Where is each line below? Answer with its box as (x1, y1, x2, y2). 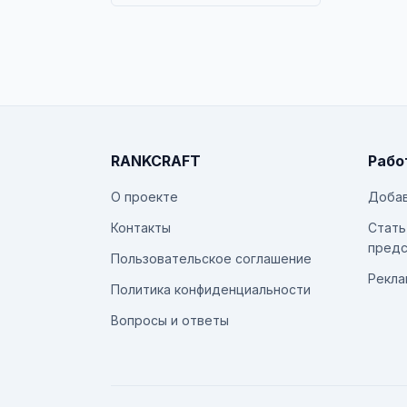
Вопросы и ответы (111, 313, 229, 328)
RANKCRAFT (111, 152, 201, 170)
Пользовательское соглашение (111, 251, 312, 266)
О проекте (111, 189, 178, 204)
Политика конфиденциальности (111, 282, 311, 297)
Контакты (111, 220, 171, 235)
